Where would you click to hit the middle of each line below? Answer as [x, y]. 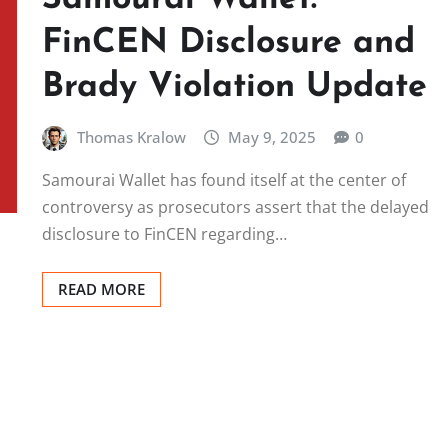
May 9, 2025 [272, 136]
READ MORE [101, 289]
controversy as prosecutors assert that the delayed [235, 207]
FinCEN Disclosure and [228, 43]
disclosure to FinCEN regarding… [164, 234]
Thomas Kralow [131, 136]
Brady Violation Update [234, 87]
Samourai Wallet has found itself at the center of [224, 180]
